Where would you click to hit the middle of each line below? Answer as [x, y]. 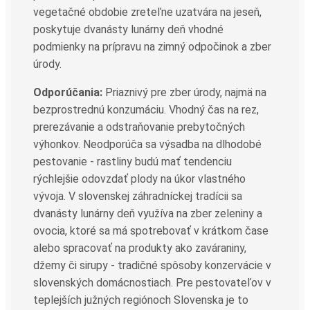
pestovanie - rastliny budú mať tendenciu [133, 161]
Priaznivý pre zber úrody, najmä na [184, 92]
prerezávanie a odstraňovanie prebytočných [139, 127]
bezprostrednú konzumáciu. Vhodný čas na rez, [146, 109]
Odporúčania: [68, 92]
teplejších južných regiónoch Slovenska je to [141, 300]
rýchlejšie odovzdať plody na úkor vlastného [139, 179]
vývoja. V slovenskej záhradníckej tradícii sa [138, 196]
